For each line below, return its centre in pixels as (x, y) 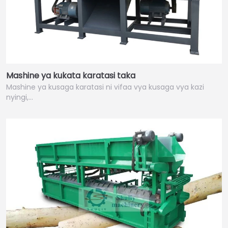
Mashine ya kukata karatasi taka (71, 76)
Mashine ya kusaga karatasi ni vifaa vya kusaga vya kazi (105, 87)
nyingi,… (20, 97)
